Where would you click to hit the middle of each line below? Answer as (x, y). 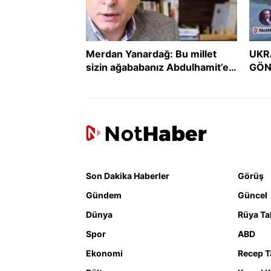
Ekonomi (104, 253)
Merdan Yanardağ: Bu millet (151, 54)
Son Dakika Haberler (128, 176)
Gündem (104, 195)
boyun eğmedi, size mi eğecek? (160, 81)
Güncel (253, 195)
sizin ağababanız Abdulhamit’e (157, 67)
